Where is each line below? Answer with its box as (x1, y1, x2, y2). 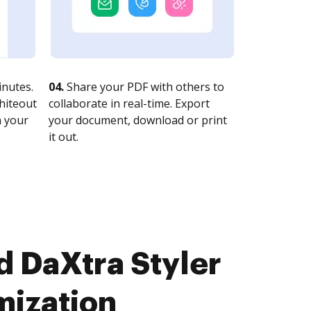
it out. (49, 129, 78, 144)
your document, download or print (49, 112, 227, 128)
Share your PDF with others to (64, 79, 224, 94)
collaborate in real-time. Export (49, 96, 210, 111)
